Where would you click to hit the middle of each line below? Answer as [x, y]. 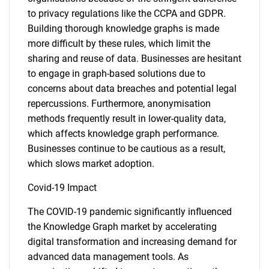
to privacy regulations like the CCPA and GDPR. [127, 14]
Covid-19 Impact [62, 188]
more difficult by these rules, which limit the [119, 44]
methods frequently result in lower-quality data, [127, 119]
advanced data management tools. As [108, 257]
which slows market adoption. [91, 164]
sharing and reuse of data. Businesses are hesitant [134, 59]
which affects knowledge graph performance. [123, 134]
